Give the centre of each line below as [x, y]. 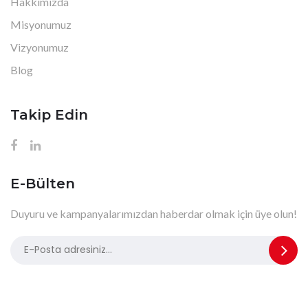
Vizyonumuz [40, 47]
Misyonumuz [41, 24]
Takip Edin [49, 114]
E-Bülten [43, 183]
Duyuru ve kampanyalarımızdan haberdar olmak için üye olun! [154, 213]
